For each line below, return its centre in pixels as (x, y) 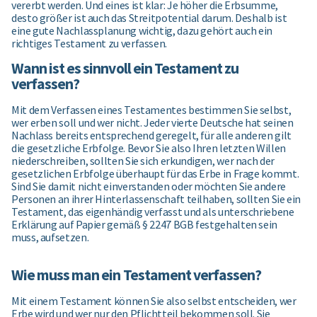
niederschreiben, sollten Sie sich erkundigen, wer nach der (143, 161)
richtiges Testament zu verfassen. (90, 44)
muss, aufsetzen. (50, 237)
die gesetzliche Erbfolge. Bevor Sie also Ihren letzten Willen (149, 148)
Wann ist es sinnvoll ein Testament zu (125, 69)
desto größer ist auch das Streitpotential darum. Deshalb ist (149, 18)
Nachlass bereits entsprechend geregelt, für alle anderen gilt (151, 136)
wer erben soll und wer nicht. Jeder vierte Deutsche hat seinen (152, 123)
